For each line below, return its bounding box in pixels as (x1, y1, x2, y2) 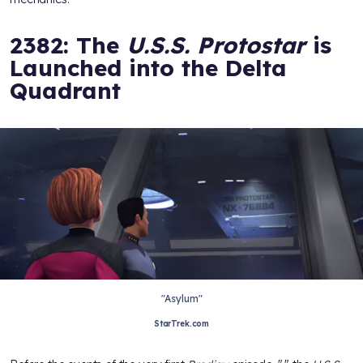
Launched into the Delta (10, 53, 287, 82)
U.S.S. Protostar (126, 31, 305, 59)
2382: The (10, 31, 126, 59)
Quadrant (10, 76, 121, 105)
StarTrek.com (153, 318, 210, 329)
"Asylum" (160, 292, 203, 305)
